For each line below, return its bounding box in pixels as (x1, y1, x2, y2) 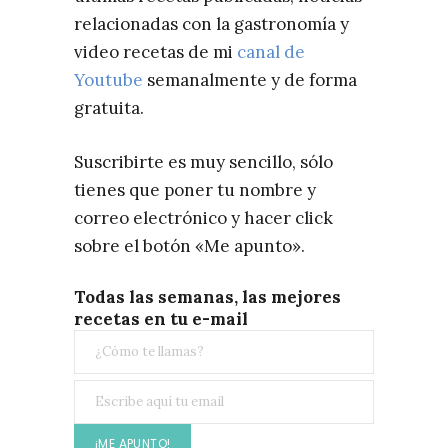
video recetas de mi (74, 41, 237, 63)
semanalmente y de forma (143, 69, 357, 91)
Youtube (74, 69, 143, 91)
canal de (237, 41, 305, 63)
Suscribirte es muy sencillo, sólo (74, 151, 333, 173)
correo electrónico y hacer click (74, 207, 333, 229)
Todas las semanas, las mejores (74, 286, 341, 308)
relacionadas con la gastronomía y (74, 13, 349, 35)
